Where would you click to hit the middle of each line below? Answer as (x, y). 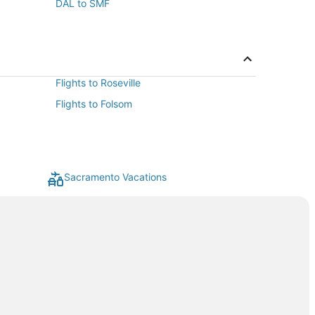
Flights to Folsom (94, 104)
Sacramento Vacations (115, 177)
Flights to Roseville (98, 83)
